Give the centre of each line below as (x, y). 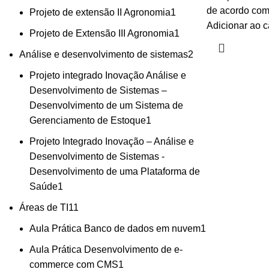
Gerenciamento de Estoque (88, 121)
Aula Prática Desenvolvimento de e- (106, 250)
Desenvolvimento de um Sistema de (106, 106)
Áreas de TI (44, 208)
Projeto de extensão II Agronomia (100, 13)
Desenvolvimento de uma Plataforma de (115, 172)
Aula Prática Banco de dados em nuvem (115, 229)
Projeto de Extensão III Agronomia (102, 34)
